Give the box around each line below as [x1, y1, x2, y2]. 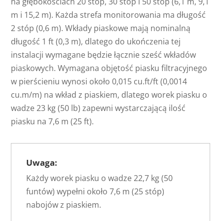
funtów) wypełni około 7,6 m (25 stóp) [26, 186, 165, 197]
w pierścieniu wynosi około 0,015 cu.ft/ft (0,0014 [11, 76, 187, 87]
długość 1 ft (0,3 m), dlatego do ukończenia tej [11, 36, 181, 47]
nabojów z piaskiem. [26, 199, 102, 210]
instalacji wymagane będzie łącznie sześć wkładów [11, 49, 196, 60]
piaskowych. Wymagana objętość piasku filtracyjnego [11, 63, 208, 74]
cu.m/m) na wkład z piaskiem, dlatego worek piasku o [11, 89, 208, 100]
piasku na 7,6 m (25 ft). [11, 116, 94, 127]
